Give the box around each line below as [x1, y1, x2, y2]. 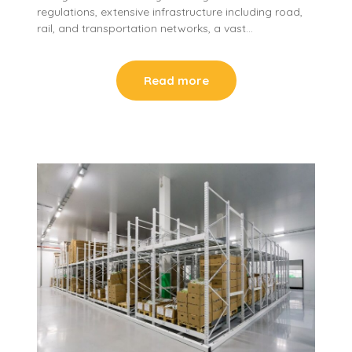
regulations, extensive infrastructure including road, [37, 5, 303, 20]
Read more [143, 73, 209, 89]
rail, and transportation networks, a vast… [37, 21, 254, 36]
